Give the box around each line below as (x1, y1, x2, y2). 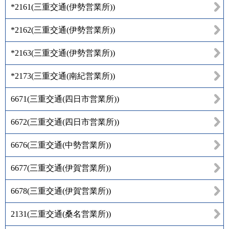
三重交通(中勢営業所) (30, 140, 108, 149)
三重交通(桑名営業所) (30, 209, 108, 218)
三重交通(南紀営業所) (34, 71, 112, 80)
